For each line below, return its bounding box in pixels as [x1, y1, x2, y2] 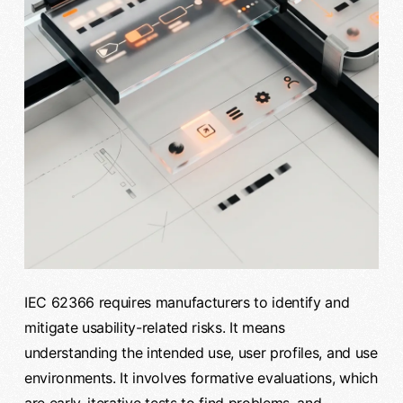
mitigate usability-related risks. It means [23, 318, 285, 336]
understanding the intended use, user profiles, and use [23, 343, 378, 362]
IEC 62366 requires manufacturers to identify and [23, 292, 350, 311]
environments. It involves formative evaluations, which [23, 368, 378, 387]
